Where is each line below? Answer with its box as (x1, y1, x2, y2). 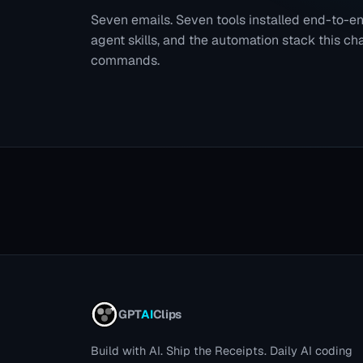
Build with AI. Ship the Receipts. (91, 342, 267, 358)
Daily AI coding (267, 342, 352, 358)
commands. (91, 52, 160, 70)
